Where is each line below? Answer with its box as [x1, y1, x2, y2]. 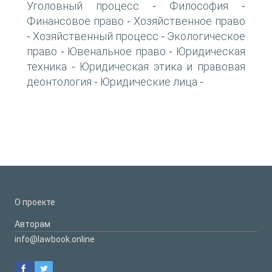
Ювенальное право [67, 44, 166, 58]
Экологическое [167, 29, 245, 42]
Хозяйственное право [134, 14, 245, 27]
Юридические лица [100, 75, 197, 88]
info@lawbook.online [15, 234, 95, 244]
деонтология [27, 75, 92, 88]
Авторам [15, 219, 50, 229]
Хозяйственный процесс [33, 29, 158, 42]
